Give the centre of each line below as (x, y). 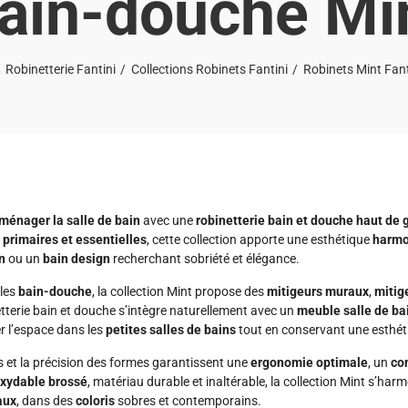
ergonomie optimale (309, 362)
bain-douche (55, 291)
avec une (168, 220)
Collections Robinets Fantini (209, 69)
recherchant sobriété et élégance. (205, 259)
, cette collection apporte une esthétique (260, 240)
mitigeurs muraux (318, 291)
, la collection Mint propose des (179, 291)
